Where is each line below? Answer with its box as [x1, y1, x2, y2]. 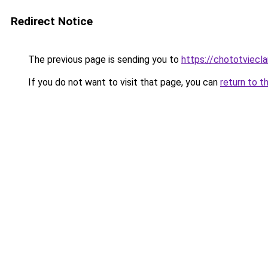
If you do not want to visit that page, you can [26, 77, 220, 88]
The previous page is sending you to [26, 54, 181, 65]
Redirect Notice [11, 14, 93, 28]
